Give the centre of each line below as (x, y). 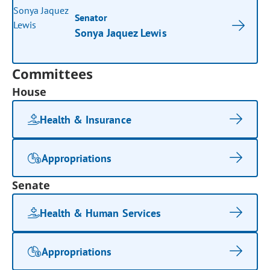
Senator (91, 17)
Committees (53, 74)
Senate (31, 185)
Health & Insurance (86, 119)
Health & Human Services (100, 213)
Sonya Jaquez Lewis (121, 33)
